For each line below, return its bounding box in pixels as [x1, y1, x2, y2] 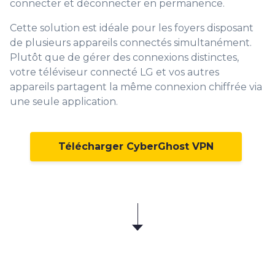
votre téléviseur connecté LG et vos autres [10, 66, 219, 79]
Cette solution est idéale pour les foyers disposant [10, 22, 254, 34]
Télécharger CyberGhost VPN [58, 141, 214, 153]
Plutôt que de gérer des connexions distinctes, [10, 52, 239, 64]
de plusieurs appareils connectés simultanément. [10, 37, 252, 49]
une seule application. [10, 96, 118, 108]
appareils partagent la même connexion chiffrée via [10, 81, 262, 93]
